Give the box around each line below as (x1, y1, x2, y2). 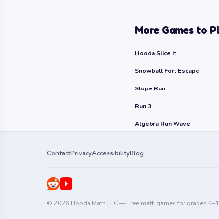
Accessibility (92, 149, 130, 158)
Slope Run (135, 84, 165, 92)
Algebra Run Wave (135, 119, 190, 128)
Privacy (70, 149, 92, 158)
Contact (47, 149, 70, 158)
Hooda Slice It (135, 49, 176, 57)
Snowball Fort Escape (135, 66, 199, 75)
